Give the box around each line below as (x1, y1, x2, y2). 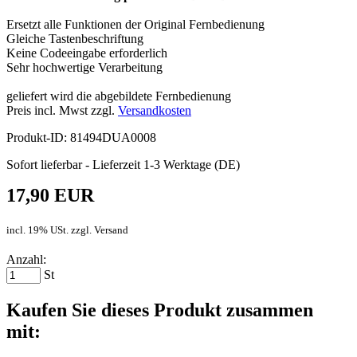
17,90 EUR (6, 184, 94, 206)
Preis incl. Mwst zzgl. (6, 103, 118, 117)
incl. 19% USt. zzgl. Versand (6, 223, 128, 236)
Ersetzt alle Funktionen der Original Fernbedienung (6, 17, 265, 31)
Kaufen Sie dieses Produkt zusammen (6, 299, 313, 320)
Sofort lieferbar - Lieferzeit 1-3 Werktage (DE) (6, 157, 240, 171)
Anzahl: (6, 252, 46, 266)
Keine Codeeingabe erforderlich (6, 45, 167, 60)
